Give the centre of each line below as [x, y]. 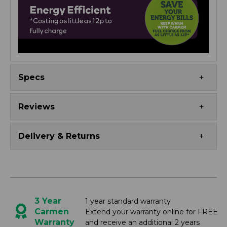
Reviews [36, 107]
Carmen [52, 212]
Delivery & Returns [59, 136]
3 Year [48, 201]
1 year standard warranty [128, 201]
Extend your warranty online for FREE [152, 212]
